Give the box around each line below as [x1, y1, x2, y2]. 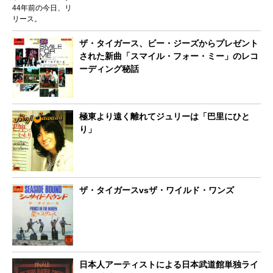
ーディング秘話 [79, 63, 139, 74]
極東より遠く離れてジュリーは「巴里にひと [79, 111, 250, 121]
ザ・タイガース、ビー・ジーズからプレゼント [79, 38, 258, 48]
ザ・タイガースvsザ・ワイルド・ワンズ [79, 185, 234, 196]
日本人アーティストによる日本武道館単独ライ [79, 260, 258, 270]
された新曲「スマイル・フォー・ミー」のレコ [79, 51, 258, 61]
